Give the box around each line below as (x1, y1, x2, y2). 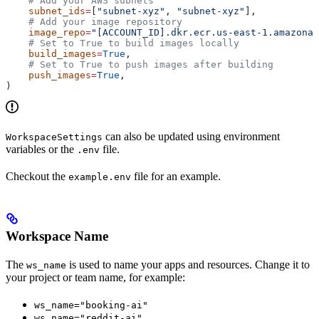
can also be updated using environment (103, 130, 280, 143)
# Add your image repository (6, 16, 182, 28)
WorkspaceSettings (6, 132, 103, 143)
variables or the (6, 143, 77, 156)
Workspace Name (6, 229, 108, 244)
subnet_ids (6, 6, 85, 17)
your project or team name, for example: (6, 271, 185, 284)
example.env (68, 172, 131, 183)
